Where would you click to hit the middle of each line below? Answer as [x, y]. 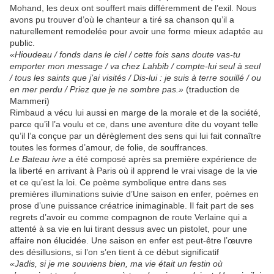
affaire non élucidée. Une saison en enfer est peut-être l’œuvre [131, 240]
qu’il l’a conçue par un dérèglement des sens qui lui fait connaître [135, 135]
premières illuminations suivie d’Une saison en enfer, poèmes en [134, 194]
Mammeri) [30, 101]
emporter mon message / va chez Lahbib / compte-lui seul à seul [135, 66]
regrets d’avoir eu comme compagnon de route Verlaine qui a [128, 217]
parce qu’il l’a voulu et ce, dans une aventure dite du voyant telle [134, 124]
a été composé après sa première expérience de [161, 159]
